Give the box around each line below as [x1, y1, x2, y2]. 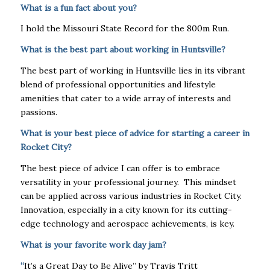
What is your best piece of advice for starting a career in [20, 128, 250, 139]
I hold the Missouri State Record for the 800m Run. [20, 23, 229, 34]
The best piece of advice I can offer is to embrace [20, 163, 220, 174]
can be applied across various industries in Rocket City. [20, 190, 242, 202]
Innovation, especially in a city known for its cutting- [20, 204, 232, 216]
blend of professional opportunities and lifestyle [20, 79, 216, 90]
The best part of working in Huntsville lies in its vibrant [20, 65, 245, 77]
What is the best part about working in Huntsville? [20, 44, 225, 55]
